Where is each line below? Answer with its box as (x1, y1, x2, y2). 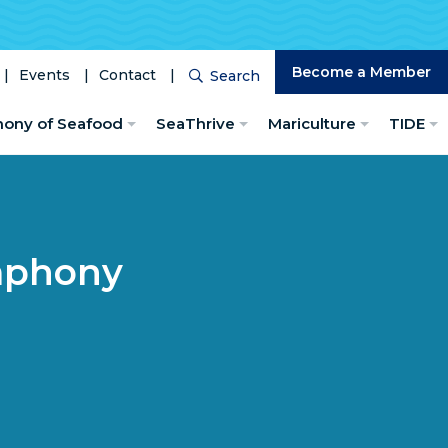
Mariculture (268, 114, 356, 133)
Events (19, 65, 70, 84)
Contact (99, 65, 156, 84)
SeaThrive (156, 114, 235, 133)
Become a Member (292, 63, 431, 81)
